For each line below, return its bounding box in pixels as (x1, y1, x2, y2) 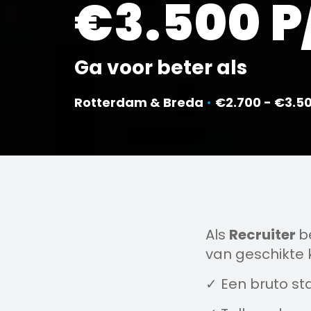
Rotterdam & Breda (74, 94, 204, 111)
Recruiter (228, 225, 299, 244)
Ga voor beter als (74, 54, 248, 81)
